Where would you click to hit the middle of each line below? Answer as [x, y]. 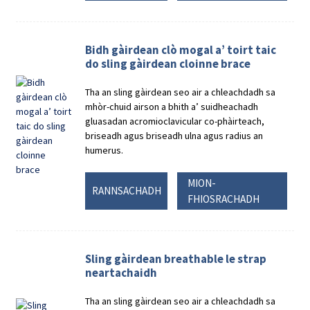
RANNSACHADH [126, 191]
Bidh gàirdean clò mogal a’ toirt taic [181, 49]
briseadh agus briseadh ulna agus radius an [174, 135]
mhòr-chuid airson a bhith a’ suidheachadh [172, 106]
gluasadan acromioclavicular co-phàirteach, [175, 121]
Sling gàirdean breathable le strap [176, 258]
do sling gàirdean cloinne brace [168, 63]
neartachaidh [121, 272]
